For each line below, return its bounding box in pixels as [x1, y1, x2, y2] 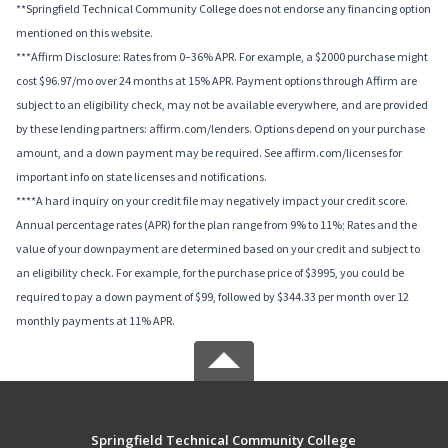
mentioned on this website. [16, 24, 153, 40]
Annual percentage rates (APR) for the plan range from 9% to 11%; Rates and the [16, 216, 417, 232]
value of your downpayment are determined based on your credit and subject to [16, 240, 420, 256]
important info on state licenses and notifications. [16, 168, 267, 184]
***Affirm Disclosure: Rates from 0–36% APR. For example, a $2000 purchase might [16, 48, 428, 64]
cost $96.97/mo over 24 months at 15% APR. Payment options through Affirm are [16, 72, 417, 88]
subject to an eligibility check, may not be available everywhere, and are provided [16, 96, 428, 112]
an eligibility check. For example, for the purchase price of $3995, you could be [16, 264, 404, 280]
